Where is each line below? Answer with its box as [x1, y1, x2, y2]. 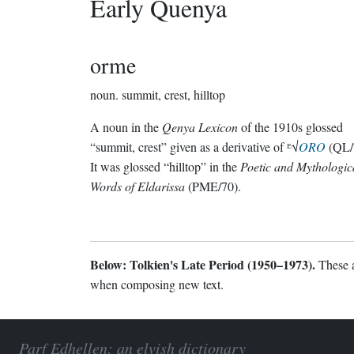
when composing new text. [90, 276, 224, 292]
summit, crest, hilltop [122, 86, 225, 103]
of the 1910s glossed [238, 119, 343, 135]
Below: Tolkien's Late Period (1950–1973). [90, 255, 315, 273]
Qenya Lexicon [162, 119, 238, 135]
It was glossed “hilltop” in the [90, 158, 240, 175]
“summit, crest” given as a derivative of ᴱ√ [90, 138, 299, 155]
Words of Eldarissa [90, 178, 185, 194]
